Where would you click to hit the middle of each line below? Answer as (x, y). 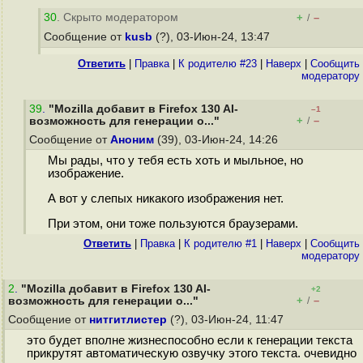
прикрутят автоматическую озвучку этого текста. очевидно (191, 354)
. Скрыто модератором (117, 17)
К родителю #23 (218, 64)
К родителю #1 (220, 243)
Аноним (132, 140)
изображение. (85, 174)
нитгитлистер (128, 320)
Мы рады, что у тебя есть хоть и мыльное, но (175, 161)
